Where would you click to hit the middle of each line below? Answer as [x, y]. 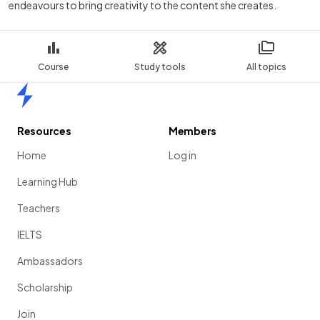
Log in [182, 155]
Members [193, 131]
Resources [44, 131]
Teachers [39, 208]
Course [54, 67]
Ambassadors [50, 261]
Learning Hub [47, 182]
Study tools [160, 67]
